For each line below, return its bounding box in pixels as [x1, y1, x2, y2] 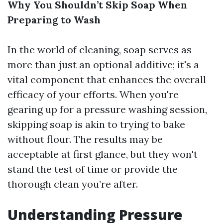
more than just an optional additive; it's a [7, 58, 199, 71]
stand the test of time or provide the [7, 163, 178, 175]
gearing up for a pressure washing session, [7, 103, 207, 115]
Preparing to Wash [7, 13, 101, 26]
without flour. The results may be [7, 133, 163, 145]
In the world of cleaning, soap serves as [7, 43, 192, 56]
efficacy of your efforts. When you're [7, 88, 179, 101]
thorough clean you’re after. [7, 178, 138, 190]
